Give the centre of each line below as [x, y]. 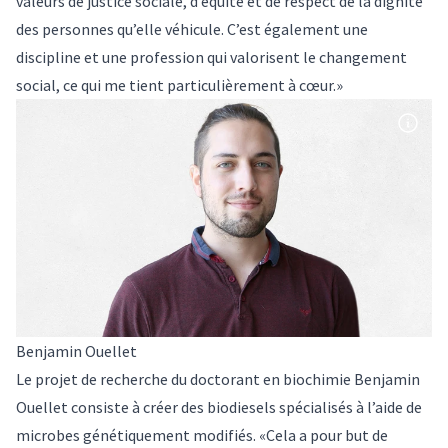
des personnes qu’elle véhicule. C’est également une [192, 28]
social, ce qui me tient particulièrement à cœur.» [179, 84]
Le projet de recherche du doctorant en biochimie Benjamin [218, 378]
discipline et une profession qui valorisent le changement [211, 56]
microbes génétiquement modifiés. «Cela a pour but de [202, 434]
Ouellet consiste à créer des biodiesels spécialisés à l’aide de [219, 406]
